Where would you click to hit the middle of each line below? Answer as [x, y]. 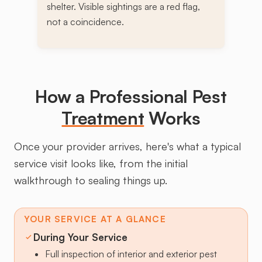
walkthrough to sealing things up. [91, 180]
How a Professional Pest [131, 96]
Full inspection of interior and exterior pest [131, 254]
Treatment [103, 118]
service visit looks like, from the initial [101, 163]
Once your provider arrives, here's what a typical [127, 146]
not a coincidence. [85, 22]
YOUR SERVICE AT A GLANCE [95, 219]
